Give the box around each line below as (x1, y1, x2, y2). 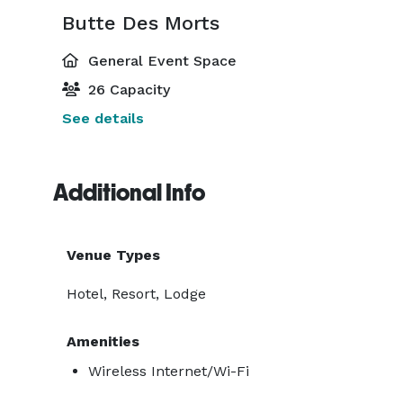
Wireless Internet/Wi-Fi (88, 363, 249, 380)
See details (62, 110, 144, 127)
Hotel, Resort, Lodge (67, 285, 206, 302)
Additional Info (53, 179, 205, 206)
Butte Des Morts (62, 12, 219, 34)
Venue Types (67, 246, 160, 264)
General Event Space (84, 52, 237, 69)
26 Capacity (84, 81, 170, 98)
